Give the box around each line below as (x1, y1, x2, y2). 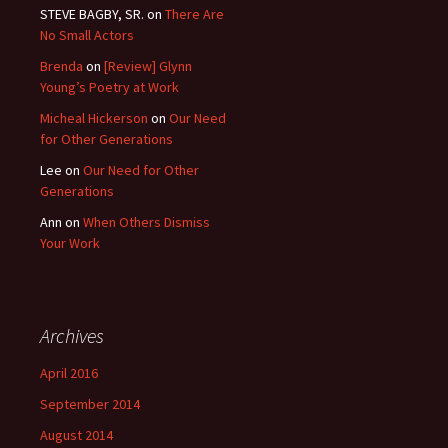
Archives (40, 323, 104, 349)
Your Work (40, 234, 100, 253)
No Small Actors (40, 26, 134, 45)
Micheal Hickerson (40, 109, 148, 128)
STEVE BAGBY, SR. (40, 5, 144, 24)
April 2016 (40, 364, 98, 383)
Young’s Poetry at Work (40, 78, 179, 97)
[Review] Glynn (104, 57, 192, 76)
